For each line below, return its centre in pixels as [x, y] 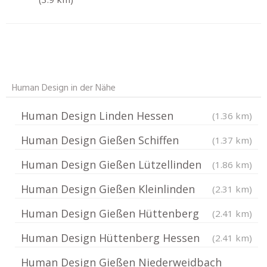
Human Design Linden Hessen [97, 116]
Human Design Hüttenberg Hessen [110, 238]
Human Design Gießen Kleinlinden [108, 189]
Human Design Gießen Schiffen [100, 140]
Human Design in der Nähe [64, 88]
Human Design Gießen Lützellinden [111, 164]
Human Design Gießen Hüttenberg [110, 213]
